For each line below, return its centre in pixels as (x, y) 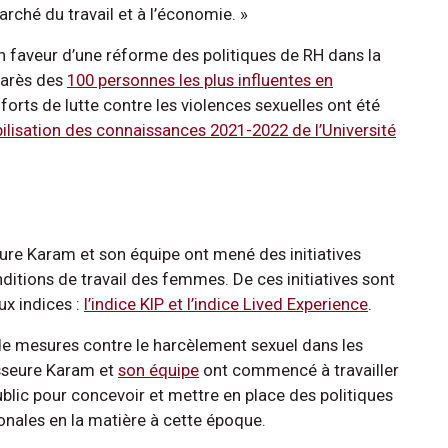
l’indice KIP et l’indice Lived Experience (226, 304)
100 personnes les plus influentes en (200, 80)
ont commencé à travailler (299, 370)
